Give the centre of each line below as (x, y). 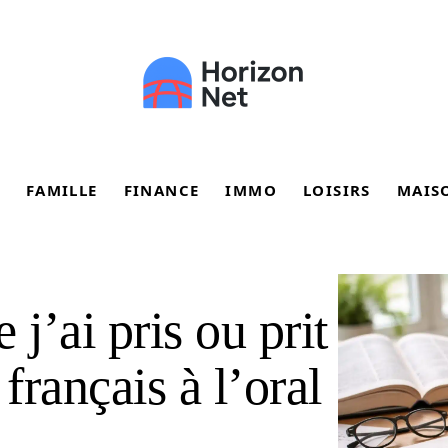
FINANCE (161, 190)
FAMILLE (61, 190)
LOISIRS (337, 190)
